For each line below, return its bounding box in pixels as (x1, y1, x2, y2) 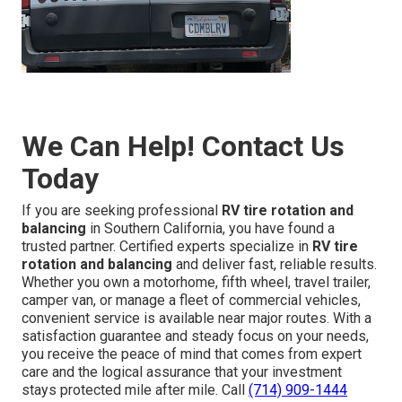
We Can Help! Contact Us (22, 129, 345, 164)
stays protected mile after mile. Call (22, 381, 249, 399)
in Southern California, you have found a (86, 220, 336, 238)
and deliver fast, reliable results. (172, 256, 378, 274)
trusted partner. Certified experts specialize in (22, 238, 313, 256)
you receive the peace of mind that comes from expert (22, 345, 363, 363)
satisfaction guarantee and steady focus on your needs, (22, 328, 370, 345)
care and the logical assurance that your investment (22, 363, 343, 381)
